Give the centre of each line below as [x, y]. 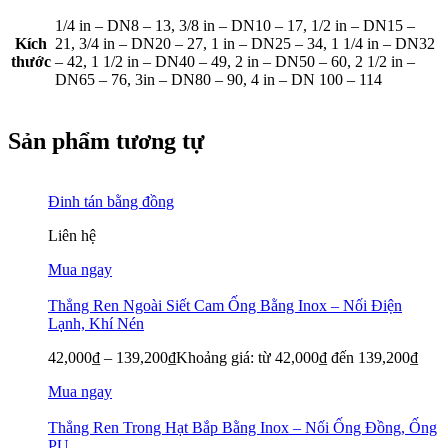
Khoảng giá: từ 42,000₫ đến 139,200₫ [297, 357]
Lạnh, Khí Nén [96, 323]
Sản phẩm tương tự [106, 141]
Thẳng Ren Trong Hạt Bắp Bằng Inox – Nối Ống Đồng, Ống [242, 427]
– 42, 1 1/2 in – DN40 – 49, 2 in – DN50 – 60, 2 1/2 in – [235, 62]
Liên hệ [72, 235]
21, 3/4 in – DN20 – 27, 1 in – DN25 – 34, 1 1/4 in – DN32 [245, 44]
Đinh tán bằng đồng [111, 201]
